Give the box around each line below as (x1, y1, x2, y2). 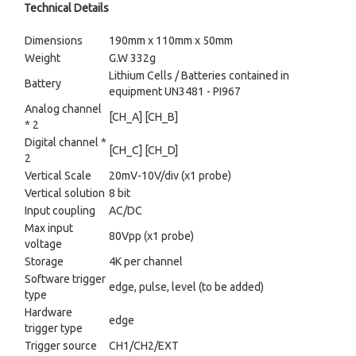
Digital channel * (25, 136, 106, 149)
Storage (25, 255, 64, 268)
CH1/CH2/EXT (109, 339, 179, 352)
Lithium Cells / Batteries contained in (109, 69, 289, 82)
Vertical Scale (25, 169, 91, 182)
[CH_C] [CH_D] (109, 144, 178, 157)
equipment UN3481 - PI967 (109, 85, 241, 98)
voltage (25, 238, 62, 250)
